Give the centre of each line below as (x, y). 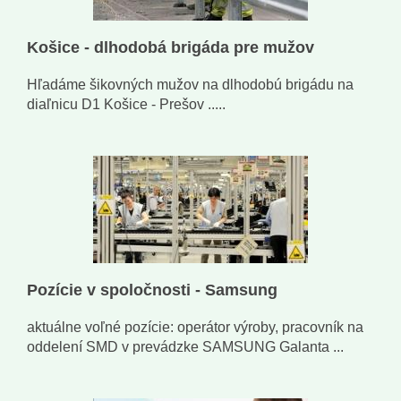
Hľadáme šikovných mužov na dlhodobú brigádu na (190, 85)
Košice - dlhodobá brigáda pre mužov (171, 48)
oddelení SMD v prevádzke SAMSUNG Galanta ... (185, 347)
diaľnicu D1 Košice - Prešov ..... (126, 105)
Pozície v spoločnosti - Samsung (152, 290)
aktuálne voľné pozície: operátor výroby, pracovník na (195, 328)
